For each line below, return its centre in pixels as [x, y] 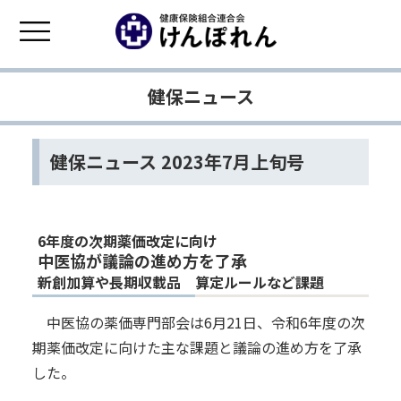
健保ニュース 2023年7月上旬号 [177, 161]
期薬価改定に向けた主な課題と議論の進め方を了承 [196, 347]
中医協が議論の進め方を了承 [142, 260]
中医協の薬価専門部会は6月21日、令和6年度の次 [205, 322]
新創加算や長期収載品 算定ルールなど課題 [180, 282]
